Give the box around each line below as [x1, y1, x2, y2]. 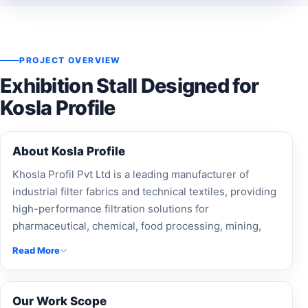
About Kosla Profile [12, 144, 125, 158]
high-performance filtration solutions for [12, 201, 209, 215]
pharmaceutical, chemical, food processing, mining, [12, 219, 261, 232]
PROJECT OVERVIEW [19, 54, 121, 65]
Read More [12, 244, 60, 256]
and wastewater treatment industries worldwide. [12, 236, 247, 250]
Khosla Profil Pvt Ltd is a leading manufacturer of [12, 167, 249, 181]
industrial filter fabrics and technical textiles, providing [12, 184, 276, 198]
